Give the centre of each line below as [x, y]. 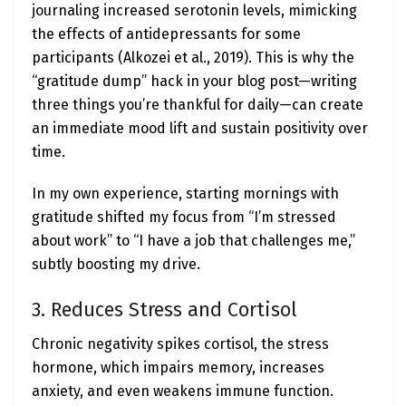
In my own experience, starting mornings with [185, 194]
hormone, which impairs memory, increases [178, 368]
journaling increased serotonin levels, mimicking [194, 11]
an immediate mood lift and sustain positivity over [200, 129]
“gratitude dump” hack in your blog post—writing [194, 82]
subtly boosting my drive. [116, 265]
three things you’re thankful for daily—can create [198, 105]
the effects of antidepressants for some [166, 34]
